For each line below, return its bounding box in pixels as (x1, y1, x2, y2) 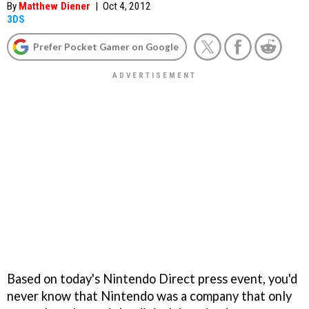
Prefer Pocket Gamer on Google (33, 41, 179, 52)
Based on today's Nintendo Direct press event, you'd (7, 270, 297, 286)
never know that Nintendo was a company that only (7, 288, 292, 303)
